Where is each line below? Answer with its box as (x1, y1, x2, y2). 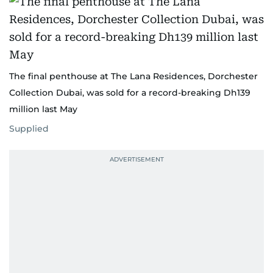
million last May (9, 104, 77, 115)
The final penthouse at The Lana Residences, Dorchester (9, 71, 258, 82)
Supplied (9, 123, 49, 134)
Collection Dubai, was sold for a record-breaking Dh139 (9, 87, 250, 98)
